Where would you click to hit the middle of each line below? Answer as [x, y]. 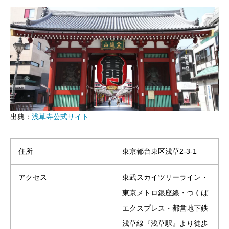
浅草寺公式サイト [60, 117]
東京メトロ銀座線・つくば [165, 192]
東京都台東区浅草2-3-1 [159, 151]
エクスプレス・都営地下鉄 [165, 208]
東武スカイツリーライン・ [165, 177]
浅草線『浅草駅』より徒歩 [165, 223]
